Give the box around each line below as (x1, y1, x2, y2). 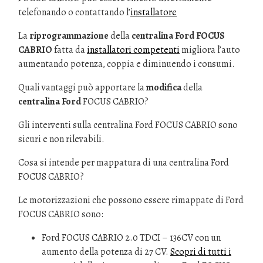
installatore (130, 6, 177, 19)
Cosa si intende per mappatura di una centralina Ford (18, 156, 229, 169)
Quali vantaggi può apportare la (18, 81, 146, 94)
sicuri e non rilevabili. (18, 133, 104, 146)
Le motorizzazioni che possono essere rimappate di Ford (18, 194, 244, 207)
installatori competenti (87, 43, 180, 56)
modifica (146, 81, 181, 94)
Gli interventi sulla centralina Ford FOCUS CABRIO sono (18, 119, 238, 131)
